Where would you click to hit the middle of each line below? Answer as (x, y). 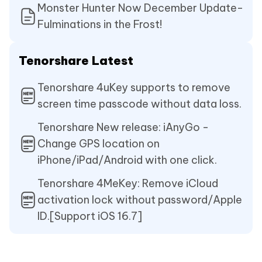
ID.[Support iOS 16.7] (90, 216)
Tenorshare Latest (76, 61)
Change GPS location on (99, 144)
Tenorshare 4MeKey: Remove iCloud (128, 184)
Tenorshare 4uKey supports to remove (134, 88)
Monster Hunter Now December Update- (140, 8)
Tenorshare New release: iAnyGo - (123, 127)
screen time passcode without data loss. (139, 104)
